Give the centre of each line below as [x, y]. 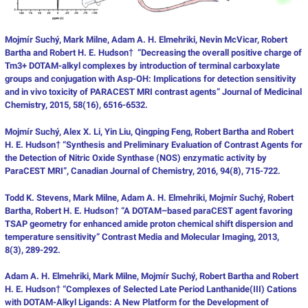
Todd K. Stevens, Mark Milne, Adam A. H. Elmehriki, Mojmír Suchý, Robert [149, 197]
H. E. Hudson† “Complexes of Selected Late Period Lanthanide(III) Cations [151, 289]
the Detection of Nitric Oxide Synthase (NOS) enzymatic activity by [135, 157]
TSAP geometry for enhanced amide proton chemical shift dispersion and [148, 223]
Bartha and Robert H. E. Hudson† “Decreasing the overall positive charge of [153, 52]
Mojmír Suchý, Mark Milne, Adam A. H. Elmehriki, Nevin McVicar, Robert [146, 39]
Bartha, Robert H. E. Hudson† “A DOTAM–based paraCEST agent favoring [148, 210]
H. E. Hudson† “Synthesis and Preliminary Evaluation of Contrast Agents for [153, 144]
